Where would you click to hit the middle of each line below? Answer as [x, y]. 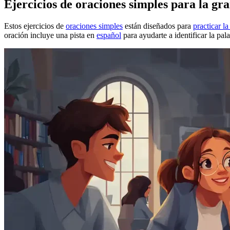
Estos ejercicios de [35, 26]
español [109, 35]
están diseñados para [158, 26]
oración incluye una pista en [50, 35]
